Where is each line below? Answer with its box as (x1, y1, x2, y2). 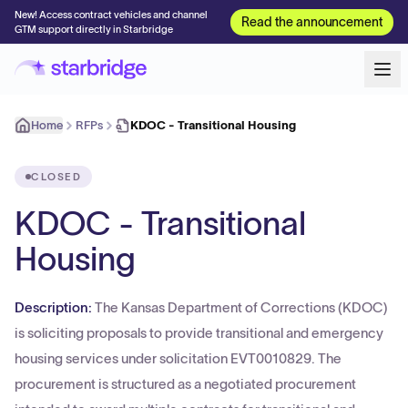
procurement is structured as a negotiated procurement (15, 376, 356, 392)
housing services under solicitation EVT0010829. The (15, 351, 342, 366)
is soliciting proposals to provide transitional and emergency (15, 325, 383, 341)
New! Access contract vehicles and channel (15, 9, 208, 20)
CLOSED (31, 171, 82, 182)
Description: (15, 300, 95, 315)
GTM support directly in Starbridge (15, 24, 173, 35)
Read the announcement (241, 14, 382, 29)
